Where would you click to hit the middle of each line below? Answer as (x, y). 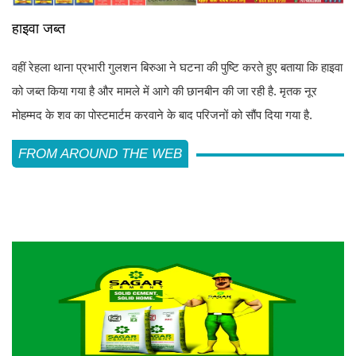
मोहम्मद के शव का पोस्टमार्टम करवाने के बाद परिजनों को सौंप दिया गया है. (162, 114)
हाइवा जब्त (39, 28)
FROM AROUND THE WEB (100, 153)
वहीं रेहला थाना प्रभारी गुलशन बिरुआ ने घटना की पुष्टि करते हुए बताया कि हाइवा (177, 67)
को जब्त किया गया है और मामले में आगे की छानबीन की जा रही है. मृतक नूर (164, 91)
